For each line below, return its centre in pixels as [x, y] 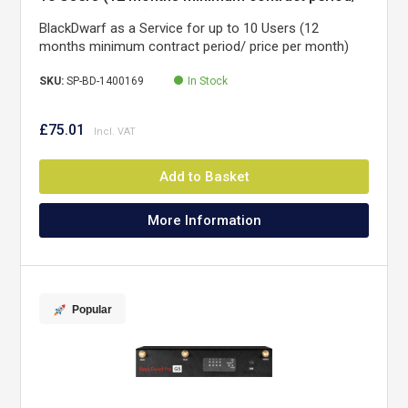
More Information [204, 220]
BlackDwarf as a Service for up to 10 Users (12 [179, 28]
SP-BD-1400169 [106, 81]
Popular [92, 310]
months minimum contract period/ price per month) [194, 46]
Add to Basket [204, 177]
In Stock [208, 81]
